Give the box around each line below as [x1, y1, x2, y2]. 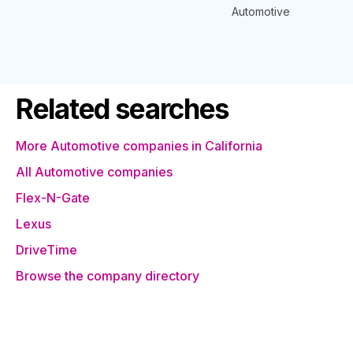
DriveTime [16, 242, 77, 258]
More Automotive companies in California [16, 138, 262, 154]
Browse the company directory [16, 268, 199, 284]
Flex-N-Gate [16, 190, 90, 206]
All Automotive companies [16, 164, 173, 180]
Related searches [16, 92, 230, 125]
